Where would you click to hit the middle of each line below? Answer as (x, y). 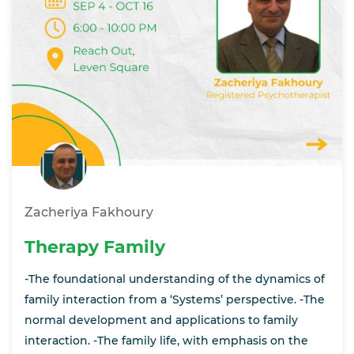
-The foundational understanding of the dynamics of (175, 279)
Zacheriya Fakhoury (89, 213)
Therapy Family (95, 247)
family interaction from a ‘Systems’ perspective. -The (175, 300)
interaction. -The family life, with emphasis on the (166, 341)
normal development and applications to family (161, 320)
